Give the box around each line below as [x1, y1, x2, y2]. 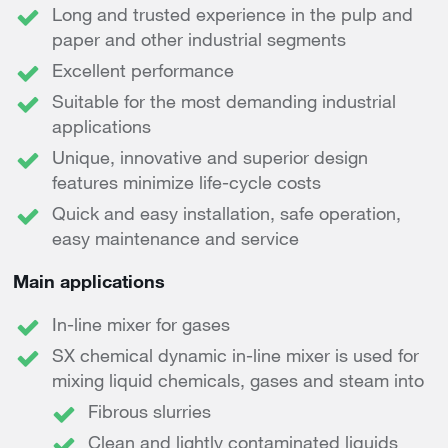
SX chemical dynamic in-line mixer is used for [52, 344, 419, 367]
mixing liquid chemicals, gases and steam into [52, 369, 424, 392]
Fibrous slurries [88, 400, 221, 423]
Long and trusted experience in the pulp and [52, 3, 413, 26]
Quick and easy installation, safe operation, [52, 202, 401, 225]
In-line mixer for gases [52, 313, 230, 336]
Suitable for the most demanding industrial [52, 90, 396, 113]
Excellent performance [52, 59, 234, 82]
